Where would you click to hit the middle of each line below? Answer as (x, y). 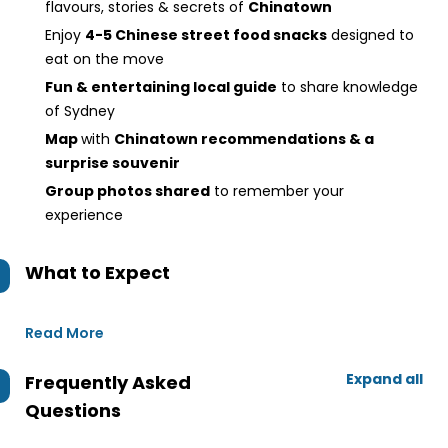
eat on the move (104, 59)
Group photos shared (127, 191)
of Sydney (80, 111)
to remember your (277, 191)
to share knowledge (347, 87)
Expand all (384, 379)
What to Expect (97, 272)
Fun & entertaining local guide (161, 87)
